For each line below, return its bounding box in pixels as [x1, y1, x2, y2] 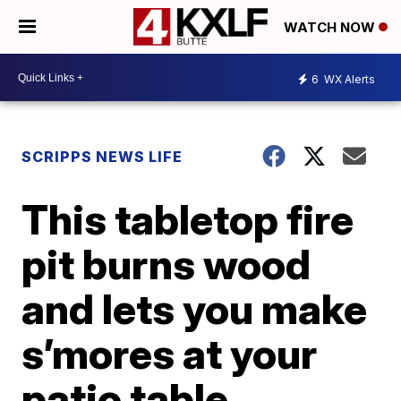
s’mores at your [21, 328, 318, 379]
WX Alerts [321, 72, 375, 86]
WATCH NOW [284, 19, 379, 37]
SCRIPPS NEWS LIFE [21, 148, 183, 166]
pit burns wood [21, 239, 311, 289]
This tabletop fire [21, 194, 354, 244]
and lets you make [21, 284, 368, 334]
